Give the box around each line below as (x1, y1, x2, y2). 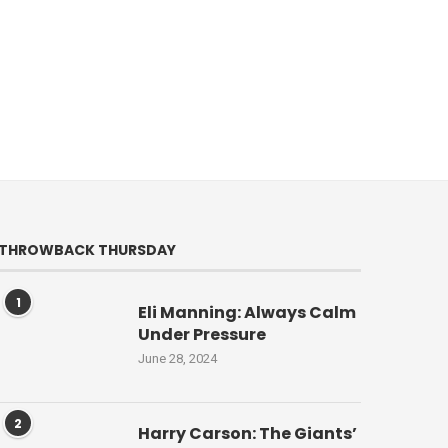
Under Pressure (138, 323, 267, 347)
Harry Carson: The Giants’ (138, 422, 358, 446)
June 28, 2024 (138, 351, 218, 367)
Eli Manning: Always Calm (138, 301, 357, 325)
